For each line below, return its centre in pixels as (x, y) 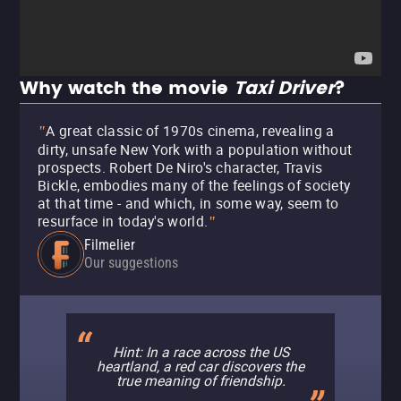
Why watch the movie (127, 89)
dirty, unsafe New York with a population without (195, 149)
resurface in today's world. (123, 221)
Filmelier (110, 245)
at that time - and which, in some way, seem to (188, 203)
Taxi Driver (284, 89)
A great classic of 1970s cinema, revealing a (190, 131)
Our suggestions (131, 263)
